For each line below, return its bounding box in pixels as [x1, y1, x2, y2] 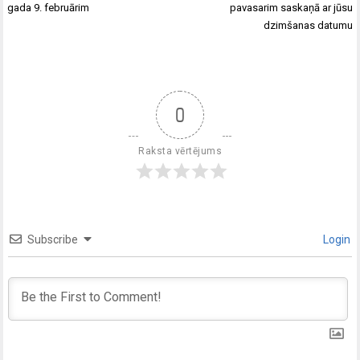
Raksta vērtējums [138, 145, 222, 157]
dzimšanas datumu [263, 19, 353, 32]
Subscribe [27, 232, 79, 246]
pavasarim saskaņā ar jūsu [229, 2, 353, 14]
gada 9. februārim [7, 2, 90, 14]
